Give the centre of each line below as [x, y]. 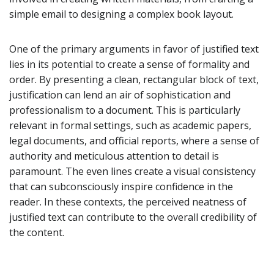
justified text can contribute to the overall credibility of [133, 217]
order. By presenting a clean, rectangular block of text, [134, 79]
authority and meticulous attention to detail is [114, 156]
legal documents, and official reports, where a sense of [134, 140]
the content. [37, 232]
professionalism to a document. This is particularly [125, 110]
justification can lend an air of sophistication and [120, 94]
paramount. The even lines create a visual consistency [132, 171]
